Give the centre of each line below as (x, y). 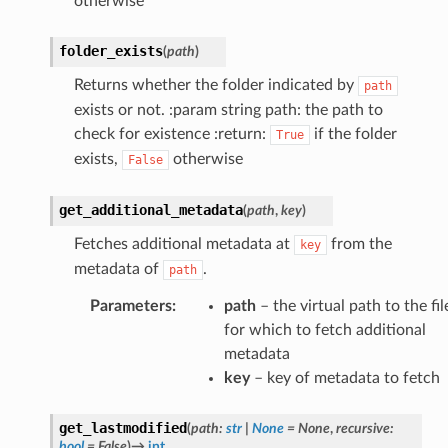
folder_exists (110, 50)
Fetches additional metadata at (183, 243)
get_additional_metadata (150, 209)
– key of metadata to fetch (344, 377)
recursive (362, 428)
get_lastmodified (122, 427)
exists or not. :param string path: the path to (228, 109)
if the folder (353, 133)
